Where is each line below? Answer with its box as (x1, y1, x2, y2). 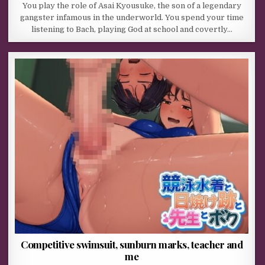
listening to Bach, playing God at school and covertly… (31, 25, 232, 34)
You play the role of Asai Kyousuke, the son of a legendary (22, 1, 241, 11)
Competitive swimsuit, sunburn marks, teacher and (21, 237, 243, 251)
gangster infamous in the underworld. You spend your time (20, 13, 244, 22)
